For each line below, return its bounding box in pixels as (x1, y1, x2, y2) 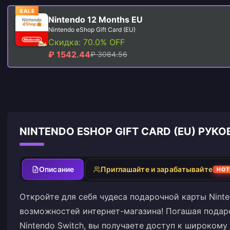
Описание (39, 165, 74, 174)
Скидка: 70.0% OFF (48, 37, 125, 47)
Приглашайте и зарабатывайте (101, 165, 213, 174)
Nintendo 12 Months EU (48, 14, 143, 25)
